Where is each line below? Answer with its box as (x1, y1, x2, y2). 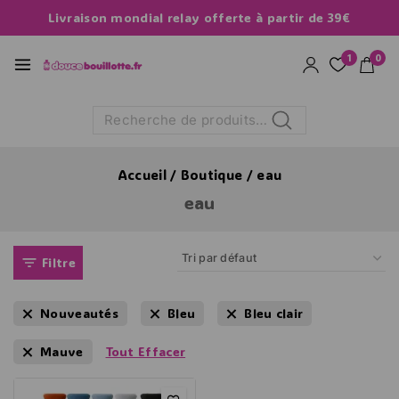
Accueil (117, 166, 167, 183)
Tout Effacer (105, 343, 186, 360)
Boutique (180, 166, 243, 183)
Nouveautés (40, 305, 118, 322)
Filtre (42, 254, 76, 271)
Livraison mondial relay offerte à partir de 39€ (48, 9, 351, 26)
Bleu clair (244, 305, 304, 322)
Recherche (268, 116, 334, 133)
